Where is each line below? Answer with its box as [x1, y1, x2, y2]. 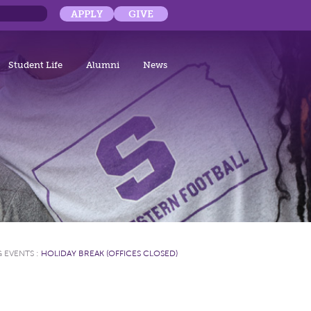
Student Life [8, 60, 62, 70]
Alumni [86, 60, 119, 70]
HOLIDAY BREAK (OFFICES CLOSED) [41, 249, 178, 258]
